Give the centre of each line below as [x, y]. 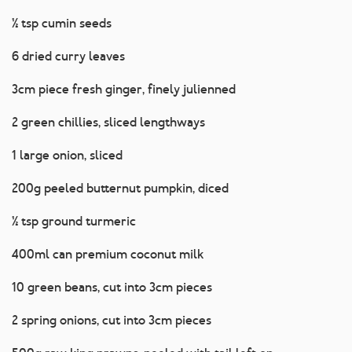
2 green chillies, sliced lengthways [108, 123]
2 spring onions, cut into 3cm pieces [112, 321]
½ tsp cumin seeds [62, 24]
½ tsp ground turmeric [74, 222]
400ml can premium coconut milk [108, 255]
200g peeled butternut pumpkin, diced [120, 189]
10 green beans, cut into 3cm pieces [112, 288]
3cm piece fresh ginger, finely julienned [124, 90]
